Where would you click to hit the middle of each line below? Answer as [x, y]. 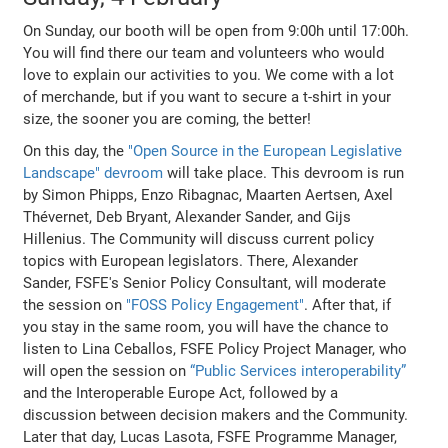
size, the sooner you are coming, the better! [167, 118]
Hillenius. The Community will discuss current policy [199, 238]
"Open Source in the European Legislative [265, 150]
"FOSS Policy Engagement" [215, 304]
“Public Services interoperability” [298, 370]
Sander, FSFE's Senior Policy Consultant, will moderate [205, 282]
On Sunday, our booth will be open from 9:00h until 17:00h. [216, 30]
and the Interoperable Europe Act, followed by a [181, 392]
